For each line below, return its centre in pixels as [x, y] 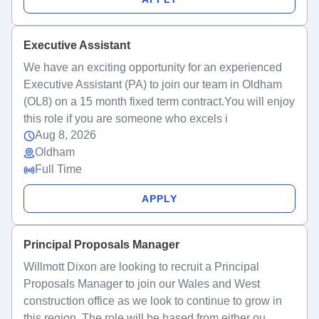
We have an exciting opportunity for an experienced [153, 67]
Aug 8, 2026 [66, 135]
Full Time [58, 169]
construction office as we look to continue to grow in [153, 301]
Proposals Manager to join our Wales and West [142, 284]
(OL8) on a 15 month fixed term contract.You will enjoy [159, 101]
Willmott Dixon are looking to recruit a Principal [141, 267]
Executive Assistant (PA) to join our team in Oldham [153, 84]
